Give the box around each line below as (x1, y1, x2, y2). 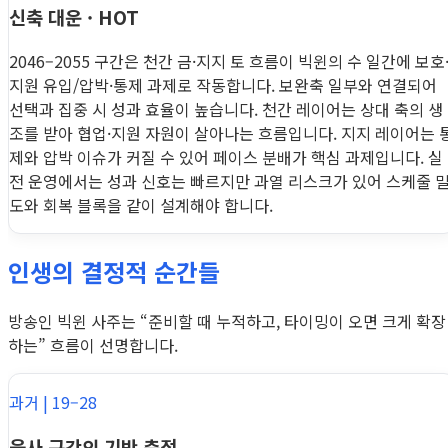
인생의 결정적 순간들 (8, 254, 220, 290)
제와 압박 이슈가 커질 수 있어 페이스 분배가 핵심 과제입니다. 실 (9, 145, 443, 170)
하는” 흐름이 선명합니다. (8, 333, 178, 357)
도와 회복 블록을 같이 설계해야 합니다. (9, 193, 273, 218)
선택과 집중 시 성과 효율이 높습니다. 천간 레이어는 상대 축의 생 (9, 97, 443, 122)
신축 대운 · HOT (9, 3, 139, 31)
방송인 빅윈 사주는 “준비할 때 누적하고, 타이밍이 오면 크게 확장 (8, 309, 446, 333)
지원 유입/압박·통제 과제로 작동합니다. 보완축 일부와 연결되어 (9, 73, 437, 98)
